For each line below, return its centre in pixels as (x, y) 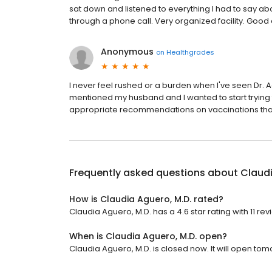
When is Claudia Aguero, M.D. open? (148, 236)
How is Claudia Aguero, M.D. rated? (146, 199)
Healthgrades (190, 52)
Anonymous (127, 52)
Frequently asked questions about (155, 173)
